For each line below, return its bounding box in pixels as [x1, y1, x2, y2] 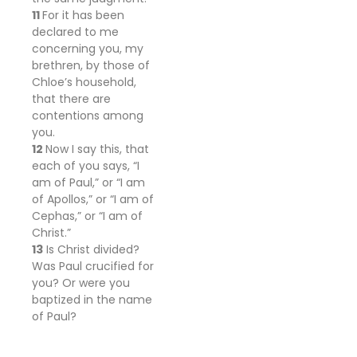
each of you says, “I [32, 158, 139, 174]
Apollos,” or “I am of [47, 191, 154, 207]
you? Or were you [32, 275, 130, 291]
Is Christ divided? [46, 241, 139, 257]
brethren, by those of [32, 57, 150, 73]
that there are [32, 91, 111, 107]
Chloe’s [32, 74, 76, 90]
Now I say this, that [45, 141, 149, 157]
